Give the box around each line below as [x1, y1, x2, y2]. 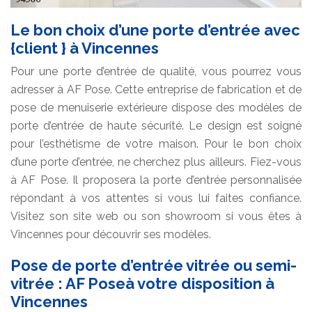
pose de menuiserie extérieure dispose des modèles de [10, 100, 302, 114]
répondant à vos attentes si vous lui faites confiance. [10, 191, 302, 205]
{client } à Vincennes [10, 38, 159, 57]
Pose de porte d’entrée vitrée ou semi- [10, 256, 297, 274]
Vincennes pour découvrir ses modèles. [10, 227, 211, 241]
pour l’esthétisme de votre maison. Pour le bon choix [10, 136, 302, 150]
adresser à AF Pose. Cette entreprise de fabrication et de [10, 82, 302, 96]
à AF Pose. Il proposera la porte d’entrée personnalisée [10, 173, 302, 187]
